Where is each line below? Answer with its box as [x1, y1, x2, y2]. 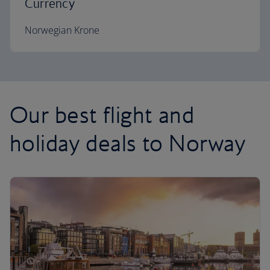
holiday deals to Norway [10, 129, 246, 157]
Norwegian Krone [25, 24, 99, 37]
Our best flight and [10, 101, 195, 128]
